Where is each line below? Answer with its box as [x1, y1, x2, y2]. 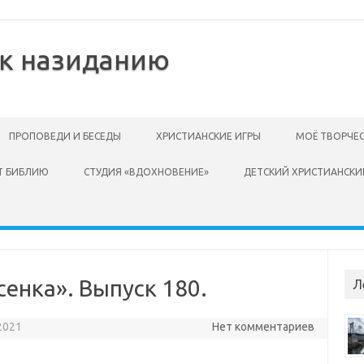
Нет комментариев [211, 320, 314, 333]
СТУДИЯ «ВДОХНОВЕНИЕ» [84, 167, 209, 177]
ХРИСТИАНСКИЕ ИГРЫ [156, 131, 261, 141]
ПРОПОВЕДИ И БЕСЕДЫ [9, 131, 121, 141]
